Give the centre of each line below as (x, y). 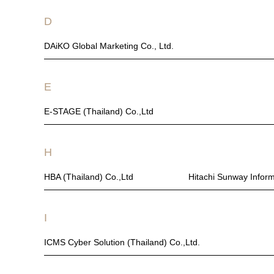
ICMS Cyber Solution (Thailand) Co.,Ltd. (122, 242)
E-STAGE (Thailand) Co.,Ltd (99, 111)
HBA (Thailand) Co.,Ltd (89, 177)
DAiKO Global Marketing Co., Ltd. (109, 46)
